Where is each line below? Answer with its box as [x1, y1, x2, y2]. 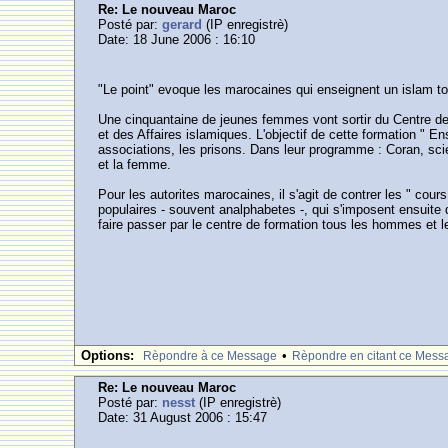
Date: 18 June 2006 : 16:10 [98, 32, 256, 47]
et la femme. [98, 157, 172, 172]
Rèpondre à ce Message [143, 349, 278, 363]
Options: [81, 348, 135, 363]
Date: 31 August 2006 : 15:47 [98, 410, 268, 425]
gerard [162, 17, 203, 32]
